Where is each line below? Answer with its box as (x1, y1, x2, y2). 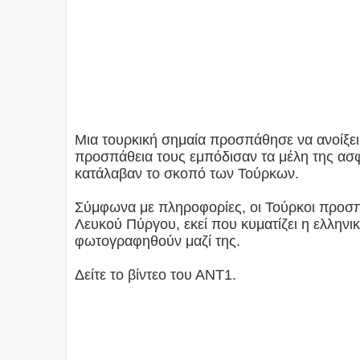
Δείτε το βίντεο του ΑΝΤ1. (75, 267, 236, 284)
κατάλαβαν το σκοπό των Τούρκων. (75, 166, 299, 182)
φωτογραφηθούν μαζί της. (75, 233, 240, 250)
